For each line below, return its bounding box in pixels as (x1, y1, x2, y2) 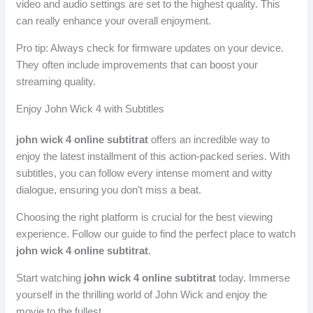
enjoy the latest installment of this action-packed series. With (16, 150, 291, 162)
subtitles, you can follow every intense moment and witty (16, 166, 273, 179)
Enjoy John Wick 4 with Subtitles (16, 102, 165, 115)
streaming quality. (16, 75, 96, 87)
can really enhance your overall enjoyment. (16, 14, 212, 27)
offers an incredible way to (148, 133, 270, 145)
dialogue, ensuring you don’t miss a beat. (16, 183, 202, 196)
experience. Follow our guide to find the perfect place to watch (16, 227, 296, 240)
